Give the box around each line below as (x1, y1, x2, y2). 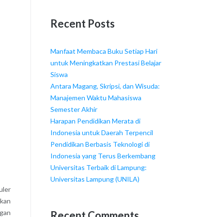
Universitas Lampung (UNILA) (50, 175, 139, 184)
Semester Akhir (50, 105, 97, 114)
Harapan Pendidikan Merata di (50, 117, 140, 125)
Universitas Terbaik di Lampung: (50, 163, 147, 172)
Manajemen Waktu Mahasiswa (50, 93, 141, 102)
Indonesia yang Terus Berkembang (50, 152, 155, 160)
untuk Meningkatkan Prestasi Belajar (50, 59, 161, 67)
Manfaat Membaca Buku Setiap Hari (50, 47, 157, 56)
